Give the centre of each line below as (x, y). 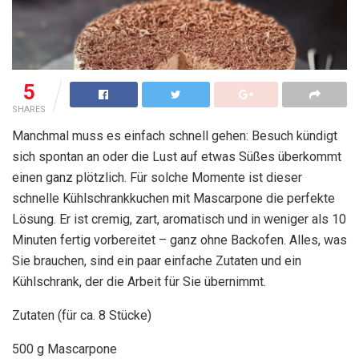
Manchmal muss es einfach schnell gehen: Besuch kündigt (175, 135)
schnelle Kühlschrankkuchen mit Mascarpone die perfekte (173, 198)
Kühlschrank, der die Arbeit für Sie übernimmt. (139, 281)
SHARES (29, 109)
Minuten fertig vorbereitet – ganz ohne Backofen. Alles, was (179, 240)
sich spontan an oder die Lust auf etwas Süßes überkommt (177, 156)
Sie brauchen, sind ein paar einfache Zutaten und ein (157, 260)
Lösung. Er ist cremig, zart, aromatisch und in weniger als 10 (179, 219)
